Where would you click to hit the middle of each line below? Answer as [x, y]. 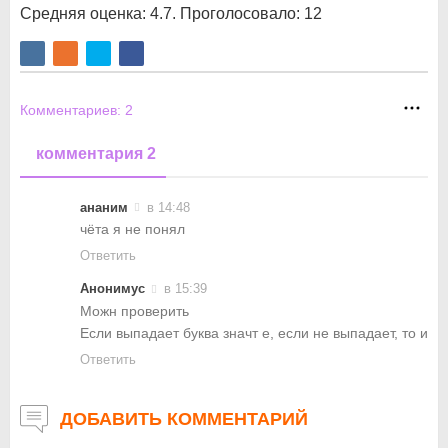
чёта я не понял [132, 229]
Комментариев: [72, 110]
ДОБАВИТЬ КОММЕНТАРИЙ [184, 418]
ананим [104, 208]
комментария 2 [96, 154]
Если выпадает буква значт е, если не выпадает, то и [254, 332]
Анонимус [112, 289]
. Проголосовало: [238, 13]
